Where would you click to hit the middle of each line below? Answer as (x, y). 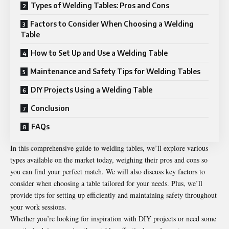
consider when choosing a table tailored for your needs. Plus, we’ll (106, 184)
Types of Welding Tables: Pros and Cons (100, 6)
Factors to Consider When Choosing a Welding (112, 24)
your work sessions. (38, 207)
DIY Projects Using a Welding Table (91, 90)
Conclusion (50, 108)
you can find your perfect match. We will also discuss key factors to (108, 172)
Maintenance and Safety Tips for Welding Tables (115, 72)
